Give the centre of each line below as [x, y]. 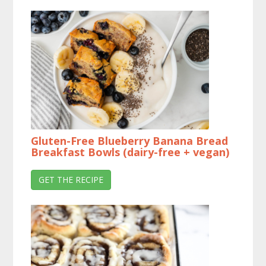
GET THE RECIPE [71, 180]
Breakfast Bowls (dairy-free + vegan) [130, 152]
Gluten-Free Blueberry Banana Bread [130, 141]
